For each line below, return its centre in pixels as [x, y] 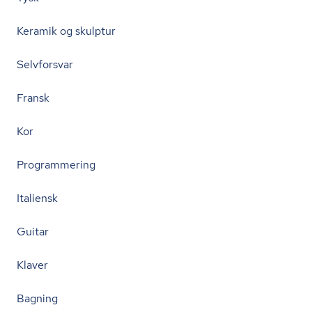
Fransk [33, 98]
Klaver [32, 265]
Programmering [56, 165]
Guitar [33, 232]
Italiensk [37, 198]
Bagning [37, 298]
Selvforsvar [45, 64]
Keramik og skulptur [66, 31]
